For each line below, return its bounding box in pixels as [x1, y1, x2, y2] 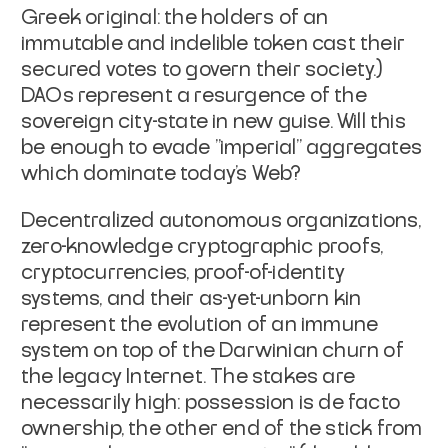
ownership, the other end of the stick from [21, 418, 423, 439]
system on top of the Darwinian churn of [21, 340, 404, 361]
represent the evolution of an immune [21, 314, 379, 335]
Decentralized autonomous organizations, [21, 210, 421, 231]
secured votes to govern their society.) [21, 59, 382, 80]
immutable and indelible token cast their [21, 33, 406, 54]
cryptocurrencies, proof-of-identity [21, 262, 346, 283]
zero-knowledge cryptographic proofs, [21, 236, 384, 257]
